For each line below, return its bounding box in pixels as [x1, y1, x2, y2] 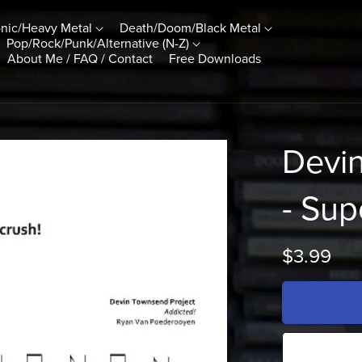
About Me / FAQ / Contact [7, 50, 154, 67]
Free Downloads [169, 50, 262, 67]
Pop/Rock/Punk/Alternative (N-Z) [6, 35, 193, 52]
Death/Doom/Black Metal [120, 19, 265, 36]
